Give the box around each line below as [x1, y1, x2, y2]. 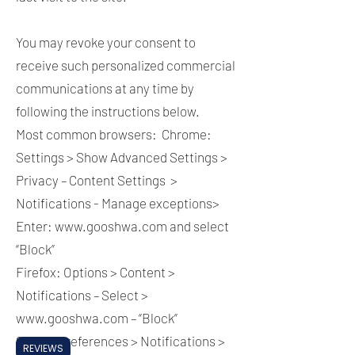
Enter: [16, 218, 55, 234]
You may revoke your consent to [16, 34, 196, 50]
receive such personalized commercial [16, 57, 235, 73]
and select [167, 218, 229, 234]
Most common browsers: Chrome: [16, 126, 212, 142]
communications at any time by [16, 80, 194, 96]
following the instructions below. [16, 103, 202, 119]
